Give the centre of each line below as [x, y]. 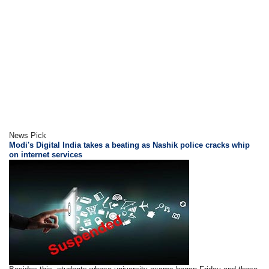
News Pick [28, 136]
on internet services [46, 155]
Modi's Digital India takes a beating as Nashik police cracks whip [130, 145]
